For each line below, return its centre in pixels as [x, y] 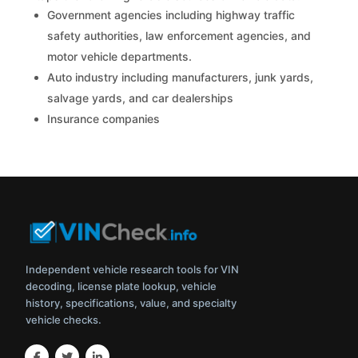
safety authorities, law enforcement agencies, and [179, 36]
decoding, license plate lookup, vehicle [121, 286]
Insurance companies [104, 119]
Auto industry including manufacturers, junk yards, [181, 77]
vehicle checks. [64, 320]
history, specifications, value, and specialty [131, 303]
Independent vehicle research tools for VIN [133, 270]
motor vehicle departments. [120, 56]
